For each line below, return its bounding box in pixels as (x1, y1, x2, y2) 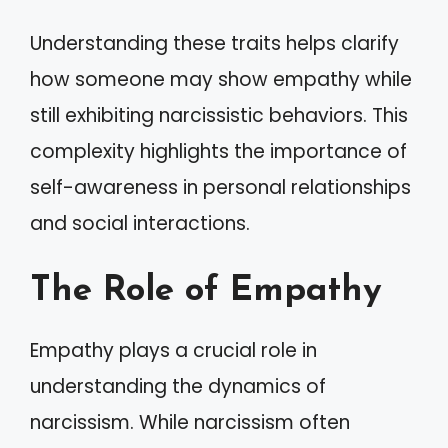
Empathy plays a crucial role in (30, 336, 317, 364)
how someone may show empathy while (30, 66, 412, 93)
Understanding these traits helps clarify (30, 30, 399, 57)
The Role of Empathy (30, 273, 382, 309)
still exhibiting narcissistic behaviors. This (30, 102, 408, 129)
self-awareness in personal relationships (30, 174, 411, 201)
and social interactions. (30, 210, 250, 237)
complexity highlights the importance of (30, 138, 407, 165)
